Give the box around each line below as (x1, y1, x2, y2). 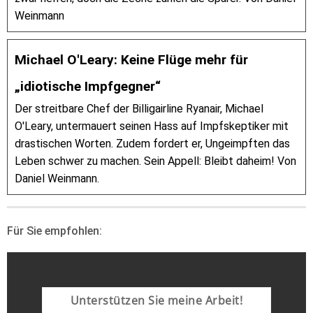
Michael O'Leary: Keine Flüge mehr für (15, 52, 248, 68)
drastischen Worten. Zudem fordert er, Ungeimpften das (15, 137, 290, 150)
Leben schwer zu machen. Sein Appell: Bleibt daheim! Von (15, 154, 296, 168)
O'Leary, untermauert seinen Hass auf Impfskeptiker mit (15, 119, 289, 133)
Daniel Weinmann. (15, 172, 99, 185)
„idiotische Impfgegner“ (15, 78, 161, 94)
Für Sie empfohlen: (7, 224, 102, 238)
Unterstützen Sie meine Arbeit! (71, 293, 242, 308)
